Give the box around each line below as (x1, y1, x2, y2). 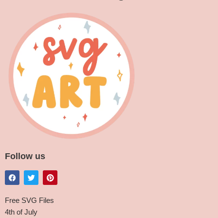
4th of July (5, 208, 37, 216)
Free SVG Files (5, 196, 54, 204)
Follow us (5, 151, 45, 161)
